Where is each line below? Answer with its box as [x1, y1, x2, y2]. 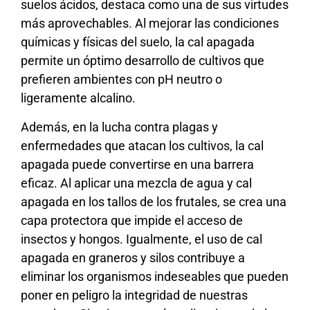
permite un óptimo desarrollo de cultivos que [21, 53, 264, 69]
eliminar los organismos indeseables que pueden [21, 268, 289, 284]
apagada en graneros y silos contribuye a [21, 250, 245, 265]
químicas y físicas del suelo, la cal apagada [21, 35, 255, 50]
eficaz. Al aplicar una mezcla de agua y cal [21, 175, 252, 190]
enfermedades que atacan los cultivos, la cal [21, 138, 264, 153]
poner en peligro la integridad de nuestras [21, 287, 248, 302]
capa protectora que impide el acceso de [21, 212, 243, 228]
